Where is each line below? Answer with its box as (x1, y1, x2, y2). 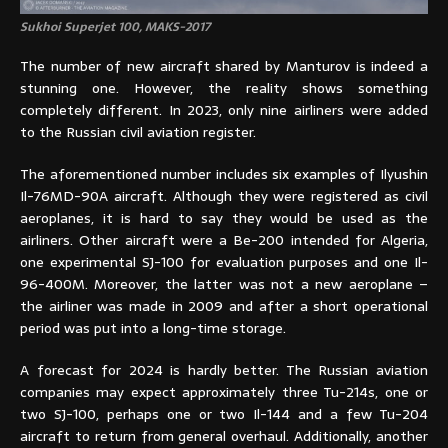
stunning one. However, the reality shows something (20, 77, 428, 100)
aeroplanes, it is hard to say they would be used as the (20, 207, 428, 230)
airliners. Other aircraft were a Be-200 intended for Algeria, (20, 229, 428, 252)
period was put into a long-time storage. (20, 317, 286, 340)
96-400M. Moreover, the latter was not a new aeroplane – (20, 273, 428, 296)
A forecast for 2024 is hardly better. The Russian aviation (20, 359, 428, 382)
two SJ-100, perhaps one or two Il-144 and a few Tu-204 (20, 403, 428, 426)
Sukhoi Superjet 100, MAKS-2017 (20, 17, 210, 38)
